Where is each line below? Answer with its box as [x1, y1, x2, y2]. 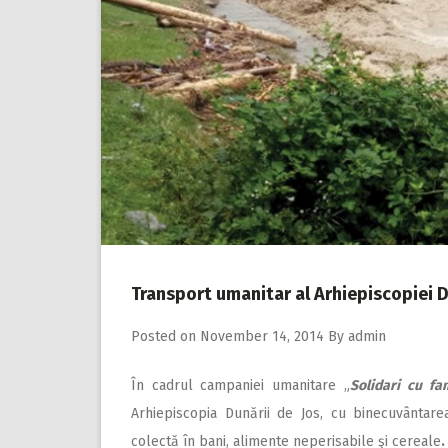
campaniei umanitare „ [200, 376, 351, 394]
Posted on [131, 327, 200, 345]
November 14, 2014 [200, 327, 324, 345]
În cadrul [131, 376, 194, 394]
